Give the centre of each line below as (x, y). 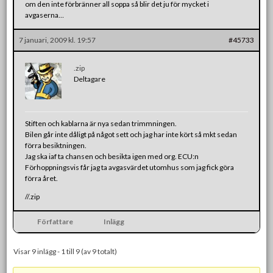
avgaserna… (45, 15)
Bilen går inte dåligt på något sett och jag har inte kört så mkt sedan (131, 134)
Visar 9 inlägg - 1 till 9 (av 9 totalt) (66, 251)
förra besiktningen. (56, 145)
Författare (55, 221)
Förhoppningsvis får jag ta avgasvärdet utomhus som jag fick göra (130, 167)
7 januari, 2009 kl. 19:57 (58, 40)
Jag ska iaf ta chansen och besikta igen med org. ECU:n (112, 156)
